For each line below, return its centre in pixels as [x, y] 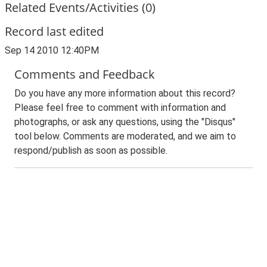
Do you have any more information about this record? [125, 93]
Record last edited [54, 31]
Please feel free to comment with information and [120, 108]
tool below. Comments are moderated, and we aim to [125, 136]
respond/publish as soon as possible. [91, 150]
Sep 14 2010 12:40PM [52, 50]
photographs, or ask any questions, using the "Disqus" [125, 122]
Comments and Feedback [85, 74]
